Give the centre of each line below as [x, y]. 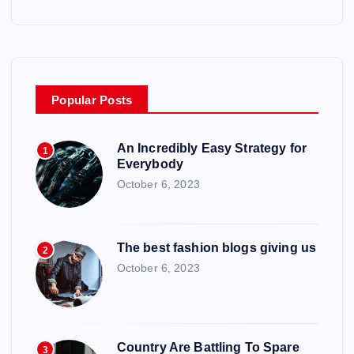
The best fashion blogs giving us [217, 248]
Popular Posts [92, 100]
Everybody [150, 164]
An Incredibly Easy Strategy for [212, 149]
